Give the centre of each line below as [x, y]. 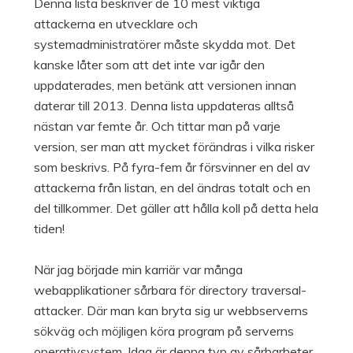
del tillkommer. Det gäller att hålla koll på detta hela [176, 208]
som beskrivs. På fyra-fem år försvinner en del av [172, 167]
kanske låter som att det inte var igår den [149, 65]
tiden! [49, 229]
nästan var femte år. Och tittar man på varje [157, 126]
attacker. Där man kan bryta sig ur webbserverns [171, 311]
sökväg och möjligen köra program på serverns [163, 331]
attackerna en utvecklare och [115, 24]
